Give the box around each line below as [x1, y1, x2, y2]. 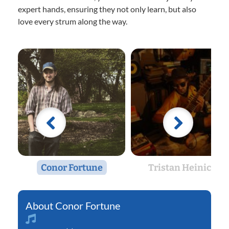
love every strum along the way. [18, 16, 127, 26]
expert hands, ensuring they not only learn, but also [18, 4, 196, 14]
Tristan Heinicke [148, 162, 221, 173]
